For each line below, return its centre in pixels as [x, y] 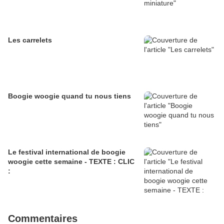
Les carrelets [30, 40]
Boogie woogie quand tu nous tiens [96, 96]
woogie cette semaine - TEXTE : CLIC [71, 162]
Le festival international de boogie [67, 152]
